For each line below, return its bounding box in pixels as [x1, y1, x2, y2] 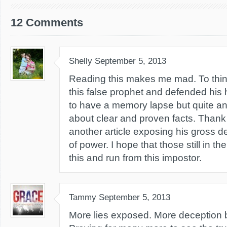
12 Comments [11, 16, 83, 29]
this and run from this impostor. [69, 153, 202, 163]
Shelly [69, 56, 92, 66]
